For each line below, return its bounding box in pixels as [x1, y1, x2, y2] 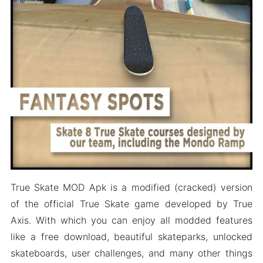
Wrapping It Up [35, 9, 102, 21]
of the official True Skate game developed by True [10, 197, 253, 210]
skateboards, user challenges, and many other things [10, 247, 253, 259]
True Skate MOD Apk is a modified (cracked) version [10, 181, 253, 193]
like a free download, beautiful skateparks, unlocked [10, 230, 253, 242]
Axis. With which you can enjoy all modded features [10, 214, 253, 226]
